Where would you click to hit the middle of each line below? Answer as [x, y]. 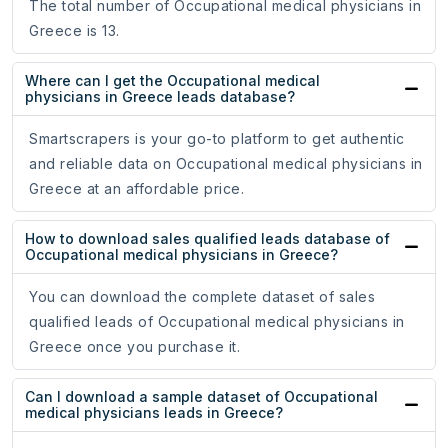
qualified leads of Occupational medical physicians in [217, 322]
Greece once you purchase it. [134, 347]
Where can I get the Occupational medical [172, 81]
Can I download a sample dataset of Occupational [201, 397]
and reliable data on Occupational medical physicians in [226, 164]
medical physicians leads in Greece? [154, 413]
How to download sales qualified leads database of [207, 239]
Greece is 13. [74, 31]
